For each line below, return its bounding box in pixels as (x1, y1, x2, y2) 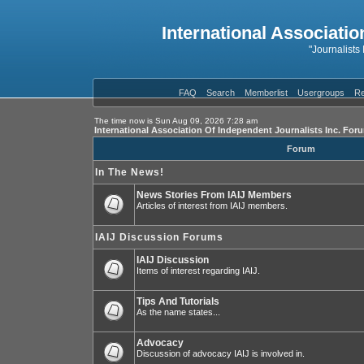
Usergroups (297, 88, 344, 97)
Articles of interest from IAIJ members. (136, 201, 288, 210)
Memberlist (244, 88, 288, 97)
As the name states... (136, 307, 220, 317)
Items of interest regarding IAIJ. (136, 266, 260, 275)
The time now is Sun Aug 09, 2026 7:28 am (94, 116, 258, 125)
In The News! (95, 167, 164, 178)
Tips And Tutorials (136, 296, 219, 307)
